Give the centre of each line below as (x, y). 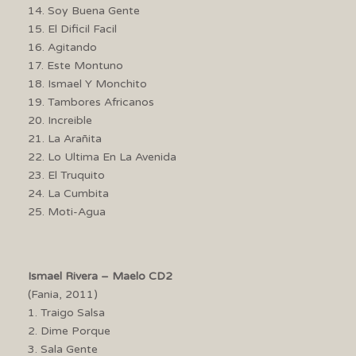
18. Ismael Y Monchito (87, 83)
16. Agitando (62, 47)
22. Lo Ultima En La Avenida (102, 157)
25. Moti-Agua (67, 211)
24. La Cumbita (68, 193)
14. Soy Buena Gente (84, 10)
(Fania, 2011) (63, 294)
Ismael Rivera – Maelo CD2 (100, 276)
